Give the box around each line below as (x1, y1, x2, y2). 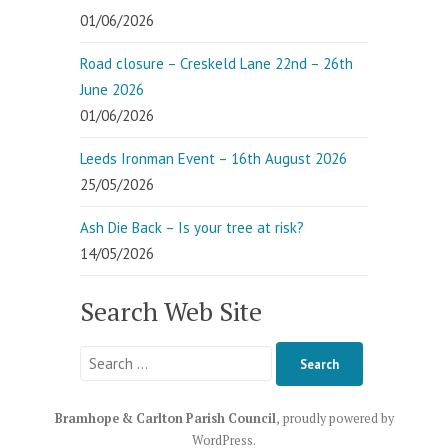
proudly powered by (282, 409, 394, 427)
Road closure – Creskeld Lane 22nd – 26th (80, 54, 353, 74)
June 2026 (80, 80, 144, 100)
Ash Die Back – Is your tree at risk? (80, 218, 304, 238)
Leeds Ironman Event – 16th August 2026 (80, 149, 347, 169)
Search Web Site (80, 294, 262, 329)
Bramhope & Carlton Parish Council (54, 409, 276, 427)
